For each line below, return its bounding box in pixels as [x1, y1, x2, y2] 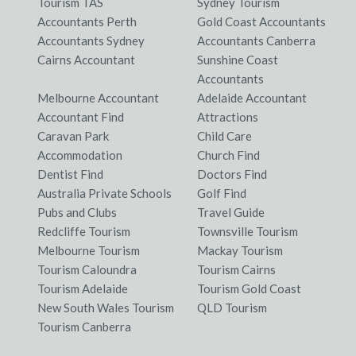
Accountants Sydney [37, 33, 145, 48]
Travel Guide [197, 205, 265, 220]
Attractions [197, 110, 258, 125]
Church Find [197, 148, 260, 163]
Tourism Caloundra [37, 262, 137, 277]
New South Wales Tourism [37, 300, 174, 315]
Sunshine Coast [197, 52, 278, 68]
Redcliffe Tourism [37, 224, 130, 239]
